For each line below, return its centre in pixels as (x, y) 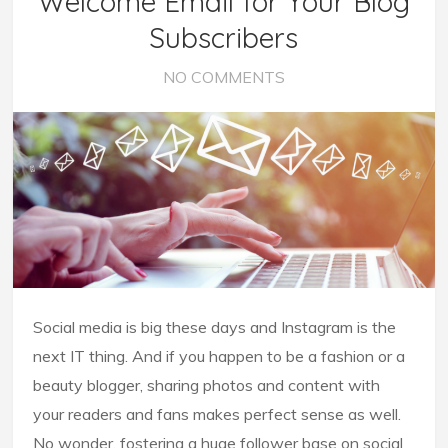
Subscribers (224, 37)
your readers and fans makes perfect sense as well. (217, 414)
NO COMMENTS (223, 76)
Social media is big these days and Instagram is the (215, 327)
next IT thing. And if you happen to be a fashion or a (219, 356)
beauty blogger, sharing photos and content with (207, 385)
